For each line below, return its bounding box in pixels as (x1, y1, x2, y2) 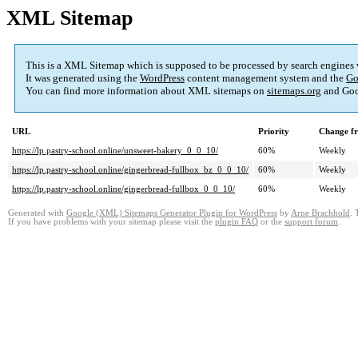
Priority (258, 126, 289, 137)
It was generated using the (26, 72, 140, 85)
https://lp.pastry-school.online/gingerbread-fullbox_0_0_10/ (12, 184, 235, 194)
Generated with (8, 209, 66, 218)
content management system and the (185, 72, 346, 85)
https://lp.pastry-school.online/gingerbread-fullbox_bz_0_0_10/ (12, 165, 249, 175)
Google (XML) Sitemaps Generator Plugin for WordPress (66, 209, 277, 218)
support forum (284, 217, 338, 227)
